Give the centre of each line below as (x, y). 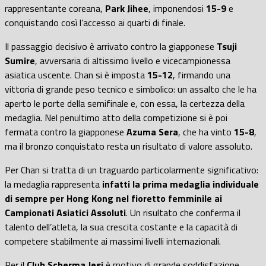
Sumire (20, 60)
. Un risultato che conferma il (183, 212)
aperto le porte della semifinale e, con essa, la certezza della (125, 103)
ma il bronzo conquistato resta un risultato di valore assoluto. (129, 146)
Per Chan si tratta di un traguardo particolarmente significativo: (132, 170)
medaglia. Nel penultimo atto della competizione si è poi (116, 117)
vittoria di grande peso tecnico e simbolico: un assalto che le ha (131, 89)
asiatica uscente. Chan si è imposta (76, 75)
